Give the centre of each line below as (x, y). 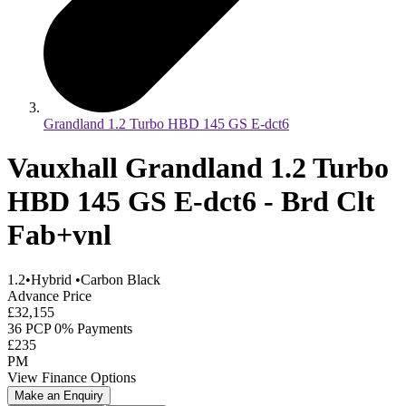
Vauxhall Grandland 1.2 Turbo (198, 168)
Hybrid (53, 279)
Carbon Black (121, 279)
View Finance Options (72, 377)
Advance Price (49, 295)
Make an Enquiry (59, 395)
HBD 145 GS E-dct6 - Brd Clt (191, 202)
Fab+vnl (59, 235)
